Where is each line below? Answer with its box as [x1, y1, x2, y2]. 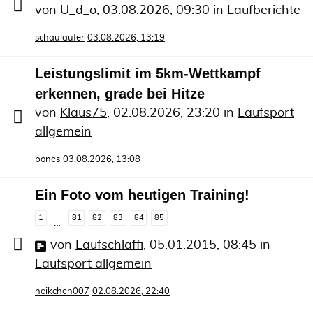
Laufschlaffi [75, 239, 143, 252]
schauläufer [35, 33, 85, 43]
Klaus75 [60, 106, 107, 119]
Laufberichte [227, 3, 300, 17]
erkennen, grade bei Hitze [35, 85, 205, 101]
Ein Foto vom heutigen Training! [35, 187, 249, 203]
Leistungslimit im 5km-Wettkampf [35, 65, 261, 81]
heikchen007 [35, 287, 89, 296]
